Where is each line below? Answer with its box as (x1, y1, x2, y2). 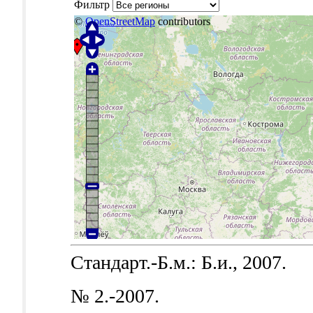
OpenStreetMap (85, 15, 155, 28)
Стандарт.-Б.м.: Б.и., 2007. (71, 252, 286, 274)
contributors (155, 15, 210, 28)
